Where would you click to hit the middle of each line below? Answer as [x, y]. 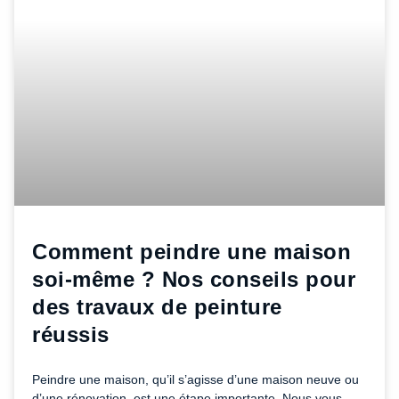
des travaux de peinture [157, 306]
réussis [74, 334]
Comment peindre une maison [191, 251]
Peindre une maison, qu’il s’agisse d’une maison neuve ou [195, 379]
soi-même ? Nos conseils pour [194, 279]
